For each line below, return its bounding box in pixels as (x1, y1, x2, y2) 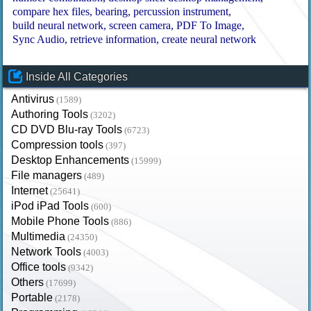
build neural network (12, 19, 104, 31)
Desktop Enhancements (11, 153, 130, 166)
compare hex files (12, 5, 90, 17)
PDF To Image (176, 19, 242, 31)
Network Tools (11, 245, 82, 258)
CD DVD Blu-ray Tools (11, 123, 123, 135)
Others (11, 276, 44, 288)
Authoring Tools (11, 108, 89, 120)
